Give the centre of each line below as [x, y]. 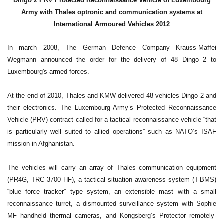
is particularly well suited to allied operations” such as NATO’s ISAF [112, 132]
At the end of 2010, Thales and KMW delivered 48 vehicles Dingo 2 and [112, 96]
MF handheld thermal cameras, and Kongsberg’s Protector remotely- [112, 216]
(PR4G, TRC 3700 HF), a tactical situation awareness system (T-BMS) [112, 180]
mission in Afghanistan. [41, 144]
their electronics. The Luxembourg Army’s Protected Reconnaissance [112, 108]
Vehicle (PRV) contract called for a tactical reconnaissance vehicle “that [112, 120]
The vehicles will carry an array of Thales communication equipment [112, 168]
